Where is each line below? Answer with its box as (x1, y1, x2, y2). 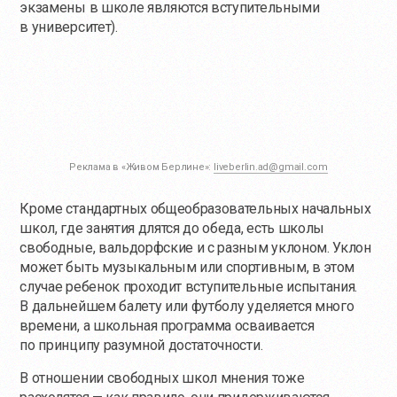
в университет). (19, 19, 118, 36)
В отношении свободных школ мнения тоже (19, 370, 305, 387)
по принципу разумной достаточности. (19, 337, 263, 354)
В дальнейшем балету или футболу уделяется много (19, 298, 354, 315)
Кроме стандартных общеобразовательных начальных (19, 200, 371, 218)
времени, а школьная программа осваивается (19, 317, 315, 335)
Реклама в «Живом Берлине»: (68, 161, 214, 174)
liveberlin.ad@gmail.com (214, 161, 328, 174)
